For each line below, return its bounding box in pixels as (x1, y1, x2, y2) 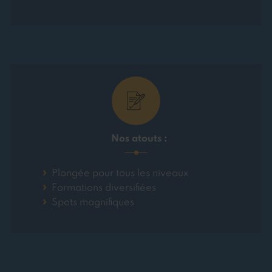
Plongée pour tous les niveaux (51, 169, 188, 179)
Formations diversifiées (51, 183, 156, 194)
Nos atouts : (110, 134, 168, 144)
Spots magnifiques (51, 198, 134, 208)
